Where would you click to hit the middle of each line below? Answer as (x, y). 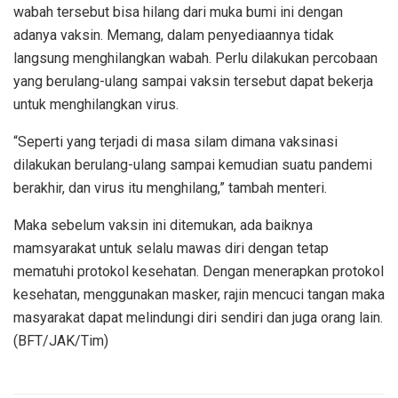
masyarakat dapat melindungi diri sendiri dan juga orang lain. (198, 318)
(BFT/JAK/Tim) (61, 341)
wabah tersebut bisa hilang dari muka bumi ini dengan (178, 12)
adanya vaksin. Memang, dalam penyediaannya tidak (174, 36)
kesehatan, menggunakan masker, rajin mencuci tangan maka (199, 295)
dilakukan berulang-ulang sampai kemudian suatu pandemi (193, 165)
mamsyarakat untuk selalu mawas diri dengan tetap (171, 249)
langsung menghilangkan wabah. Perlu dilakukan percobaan (195, 59)
